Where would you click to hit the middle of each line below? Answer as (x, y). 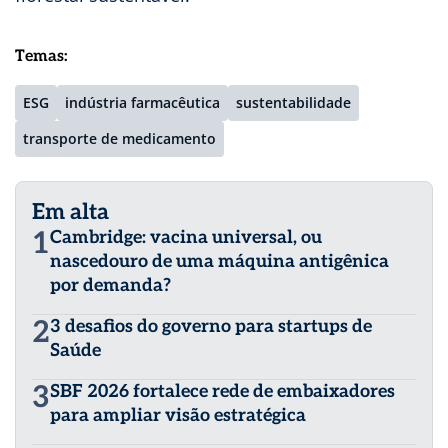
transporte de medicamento (119, 139)
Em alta (70, 212)
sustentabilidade (293, 103)
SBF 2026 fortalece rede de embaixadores (222, 392)
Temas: (41, 57)
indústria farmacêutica (142, 103)
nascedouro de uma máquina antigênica (219, 262)
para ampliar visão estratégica (178, 416)
